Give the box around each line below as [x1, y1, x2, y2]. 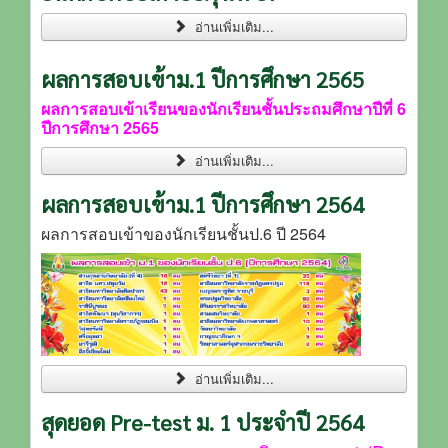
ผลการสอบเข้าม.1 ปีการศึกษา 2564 [41, 189, 364, 218]
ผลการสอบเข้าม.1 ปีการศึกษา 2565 [41, 64, 364, 93]
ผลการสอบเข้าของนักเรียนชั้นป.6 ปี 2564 [41, 221, 326, 245]
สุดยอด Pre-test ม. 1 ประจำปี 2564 [41, 408, 364, 437]
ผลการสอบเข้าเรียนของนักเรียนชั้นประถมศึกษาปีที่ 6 [41, 96, 406, 120]
